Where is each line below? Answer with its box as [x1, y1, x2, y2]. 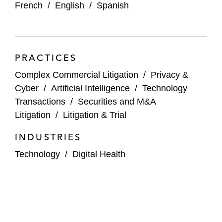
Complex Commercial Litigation [15, 69, 138, 80]
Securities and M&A [78, 96, 156, 107]
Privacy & [151, 69, 188, 80]
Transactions [15, 96, 65, 107]
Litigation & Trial [63, 110, 126, 120]
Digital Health [72, 149, 125, 159]
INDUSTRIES [15, 131, 82, 143]
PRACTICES [15, 52, 77, 63]
